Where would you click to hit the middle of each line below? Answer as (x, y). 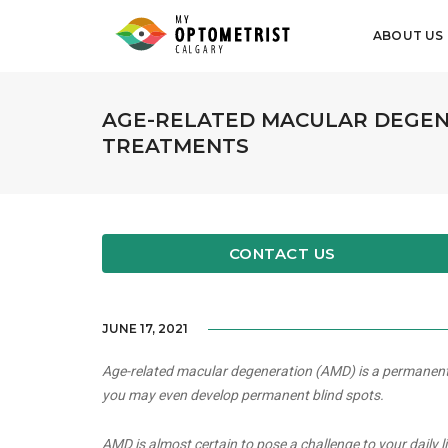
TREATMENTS (175, 146)
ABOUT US (408, 35)
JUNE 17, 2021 (145, 329)
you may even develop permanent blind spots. (244, 395)
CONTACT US (282, 253)
